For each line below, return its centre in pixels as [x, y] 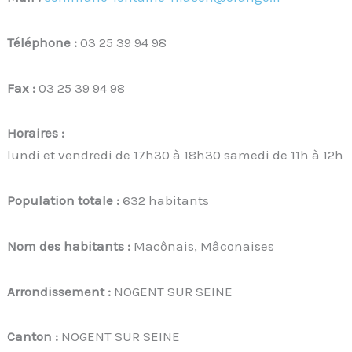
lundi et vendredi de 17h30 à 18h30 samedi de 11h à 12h [176, 155]
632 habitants [166, 201]
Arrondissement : [61, 291]
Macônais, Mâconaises [204, 246]
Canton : [35, 337]
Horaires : [36, 133]
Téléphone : [44, 42]
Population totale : [65, 201]
